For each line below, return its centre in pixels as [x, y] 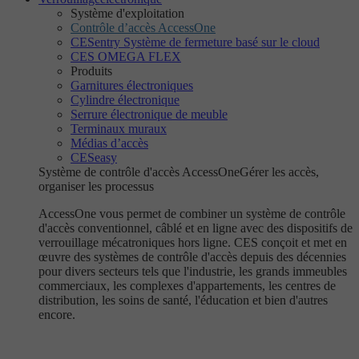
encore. [57, 315]
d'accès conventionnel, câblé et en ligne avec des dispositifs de [196, 228]
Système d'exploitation [127, 13]
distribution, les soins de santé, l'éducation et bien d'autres [183, 300]
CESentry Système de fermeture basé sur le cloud [195, 42]
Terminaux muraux [119, 129]
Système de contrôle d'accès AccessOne [139, 172]
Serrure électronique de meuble [149, 114]
